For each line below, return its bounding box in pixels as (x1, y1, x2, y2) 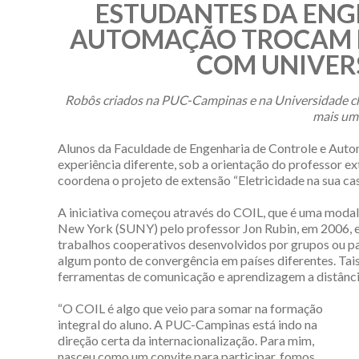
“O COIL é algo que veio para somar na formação (58, 300, 323, 316)
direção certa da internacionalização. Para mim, (58, 332, 314, 348)
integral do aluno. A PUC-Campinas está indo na (58, 316, 317, 332)
